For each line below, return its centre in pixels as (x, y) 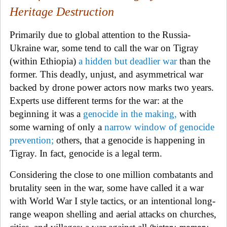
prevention (30, 140)
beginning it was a (46, 113)
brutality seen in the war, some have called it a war (107, 187)
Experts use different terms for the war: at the (96, 100)
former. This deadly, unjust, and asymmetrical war (106, 74)
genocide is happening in (157, 140)
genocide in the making (129, 113)
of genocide (192, 127)
